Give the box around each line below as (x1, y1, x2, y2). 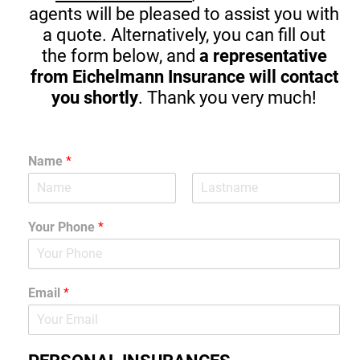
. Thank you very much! (138, 87, 317, 108)
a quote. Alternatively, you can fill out (43, 24, 325, 45)
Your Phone (28, 219, 99, 235)
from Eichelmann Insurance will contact (30, 66, 338, 87)
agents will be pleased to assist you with (29, 3, 339, 24)
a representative (198, 45, 327, 66)
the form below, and (41, 45, 199, 66)
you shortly (51, 87, 138, 108)
